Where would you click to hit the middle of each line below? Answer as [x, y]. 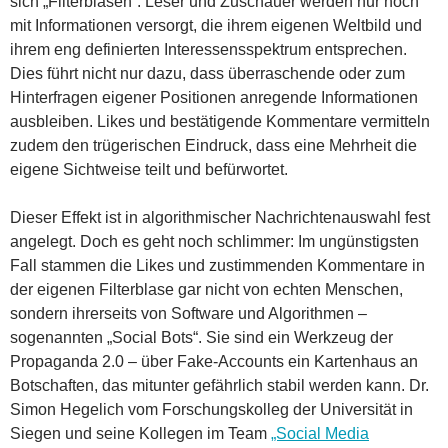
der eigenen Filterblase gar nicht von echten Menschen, [206, 289]
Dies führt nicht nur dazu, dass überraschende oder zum [207, 73]
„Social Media [320, 433]
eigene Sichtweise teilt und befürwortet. [149, 169]
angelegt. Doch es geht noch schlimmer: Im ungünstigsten [214, 241]
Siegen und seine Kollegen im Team [140, 433]
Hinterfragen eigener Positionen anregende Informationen [214, 97]
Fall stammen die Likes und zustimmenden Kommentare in [217, 265]
